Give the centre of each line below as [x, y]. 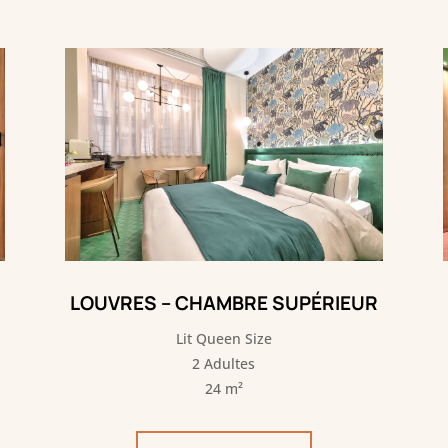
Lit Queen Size [223, 339]
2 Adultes [224, 364]
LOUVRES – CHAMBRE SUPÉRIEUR [223, 303]
